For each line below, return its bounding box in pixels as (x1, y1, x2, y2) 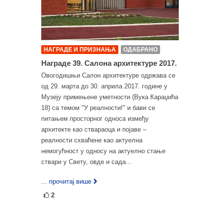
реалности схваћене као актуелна (41, 136, 142, 144)
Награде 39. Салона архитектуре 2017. (41, 58, 177, 67)
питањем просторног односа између (41, 114, 149, 122)
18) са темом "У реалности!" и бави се (41, 104, 155, 111)
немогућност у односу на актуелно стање (41, 147, 165, 155)
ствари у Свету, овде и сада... (41, 158, 132, 165)
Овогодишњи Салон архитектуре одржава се (41, 71, 175, 79)
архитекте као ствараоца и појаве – (41, 125, 146, 133)
